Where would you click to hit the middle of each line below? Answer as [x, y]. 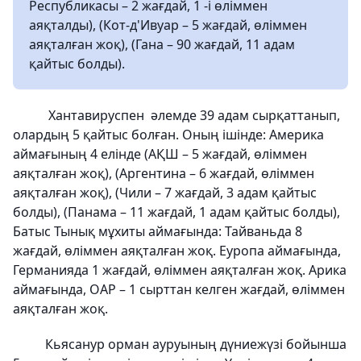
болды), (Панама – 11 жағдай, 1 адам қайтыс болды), [176, 212]
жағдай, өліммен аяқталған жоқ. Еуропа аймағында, [177, 250]
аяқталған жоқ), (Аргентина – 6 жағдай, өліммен [164, 173]
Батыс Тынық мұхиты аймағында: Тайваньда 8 [158, 231]
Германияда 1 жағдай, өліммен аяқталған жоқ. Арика [180, 270]
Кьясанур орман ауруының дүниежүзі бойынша [180, 344]
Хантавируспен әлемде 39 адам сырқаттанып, [176, 115]
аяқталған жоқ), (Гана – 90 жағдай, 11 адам [162, 44]
